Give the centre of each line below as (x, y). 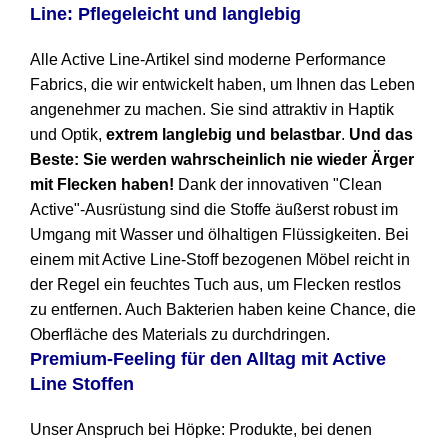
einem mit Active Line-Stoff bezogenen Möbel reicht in (220, 260)
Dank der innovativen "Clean (278, 185)
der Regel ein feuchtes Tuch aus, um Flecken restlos (215, 285)
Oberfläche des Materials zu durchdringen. (180, 335)
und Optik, (66, 135)
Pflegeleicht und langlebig (189, 14)
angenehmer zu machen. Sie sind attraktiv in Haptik (212, 110)
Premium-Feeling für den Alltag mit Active (208, 359)
